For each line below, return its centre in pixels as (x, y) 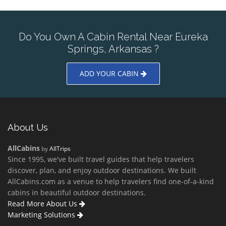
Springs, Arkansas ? (113, 49)
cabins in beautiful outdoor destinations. (77, 193)
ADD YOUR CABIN (110, 74)
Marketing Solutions (42, 215)
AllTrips (60, 149)
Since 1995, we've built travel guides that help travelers (101, 159)
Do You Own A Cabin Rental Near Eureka (113, 37)
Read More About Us (43, 204)
